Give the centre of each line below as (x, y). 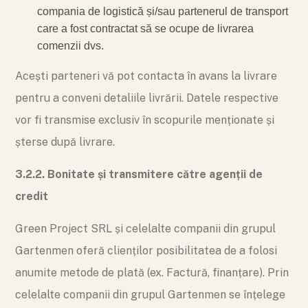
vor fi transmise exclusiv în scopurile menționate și (145, 120)
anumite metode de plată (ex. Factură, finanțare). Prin (152, 273)
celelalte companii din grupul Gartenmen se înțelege (150, 295)
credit (32, 196)
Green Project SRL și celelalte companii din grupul (145, 229)
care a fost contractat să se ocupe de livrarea (145, 29)
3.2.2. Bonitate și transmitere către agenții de (139, 174)
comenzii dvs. (70, 46)
